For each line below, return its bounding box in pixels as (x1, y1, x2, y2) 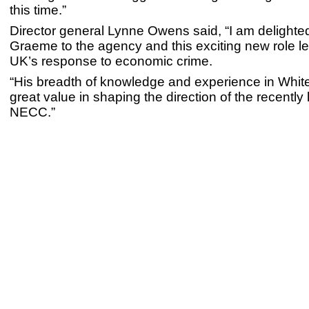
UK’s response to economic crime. (10, 54, 212, 68)
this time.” (10, 3, 66, 17)
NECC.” (10, 105, 55, 119)
